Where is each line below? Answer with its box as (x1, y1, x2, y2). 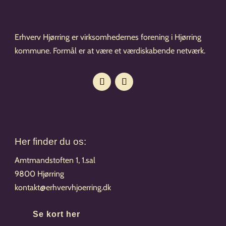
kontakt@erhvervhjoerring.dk (15, 182, 111, 192)
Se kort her (32, 209, 80, 218)
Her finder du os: (15, 136, 87, 147)
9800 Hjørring (15, 168, 65, 179)
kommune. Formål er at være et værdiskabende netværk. (15, 46, 206, 56)
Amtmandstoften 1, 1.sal (15, 155, 96, 165)
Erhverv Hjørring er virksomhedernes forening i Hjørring (15, 32, 202, 42)
